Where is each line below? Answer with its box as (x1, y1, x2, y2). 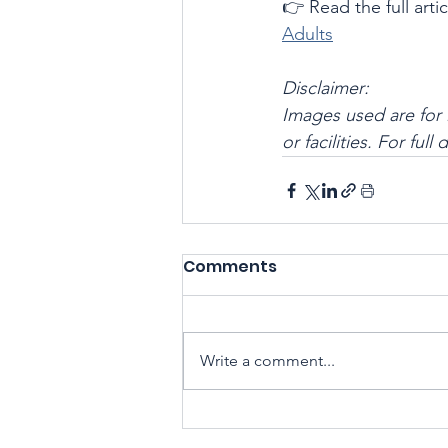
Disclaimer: (282, 77, 369, 99)
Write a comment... (200, 351, 335, 370)
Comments (183, 255, 277, 278)
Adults (282, 23, 333, 45)
